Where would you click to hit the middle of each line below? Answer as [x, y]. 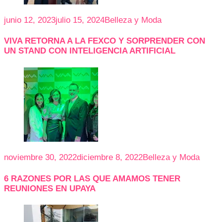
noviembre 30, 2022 [40, 157]
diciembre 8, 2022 [110, 157]
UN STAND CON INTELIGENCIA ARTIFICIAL [90, 51]
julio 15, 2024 [80, 20]
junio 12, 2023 [30, 20]
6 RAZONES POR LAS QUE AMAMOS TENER [92, 178]
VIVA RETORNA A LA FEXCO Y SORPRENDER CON [105, 41]
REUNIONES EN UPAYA [50, 188]
